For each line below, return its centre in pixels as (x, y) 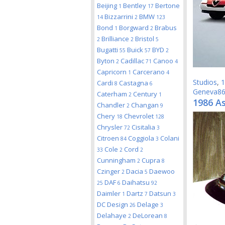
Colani (170, 138)
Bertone (167, 6)
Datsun (161, 193)
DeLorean (148, 215)
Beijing (108, 6)
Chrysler (110, 127)
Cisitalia (144, 127)
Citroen (109, 138)
